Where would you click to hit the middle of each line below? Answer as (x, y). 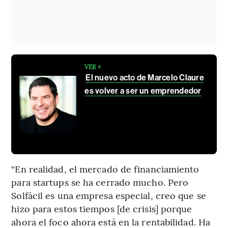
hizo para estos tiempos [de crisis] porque (102, 208)
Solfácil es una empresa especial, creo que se (109, 195)
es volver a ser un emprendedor (143, 91)
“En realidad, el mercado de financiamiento (105, 168)
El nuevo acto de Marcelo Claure (145, 77)
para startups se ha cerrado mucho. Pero (100, 182)
